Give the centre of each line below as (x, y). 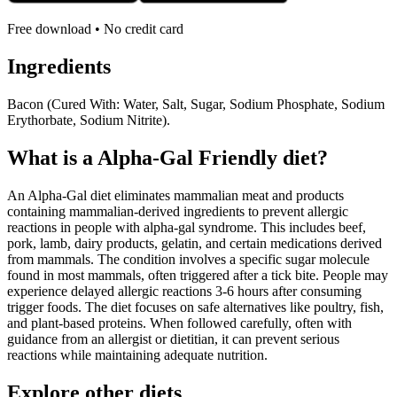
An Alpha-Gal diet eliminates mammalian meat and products (175, 195)
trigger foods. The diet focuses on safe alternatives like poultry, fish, (195, 307)
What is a (52, 158)
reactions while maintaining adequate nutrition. (137, 355)
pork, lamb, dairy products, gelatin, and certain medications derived (195, 243)
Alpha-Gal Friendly (187, 158)
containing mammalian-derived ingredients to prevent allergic (178, 211)
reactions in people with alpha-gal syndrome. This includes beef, (187, 227)
